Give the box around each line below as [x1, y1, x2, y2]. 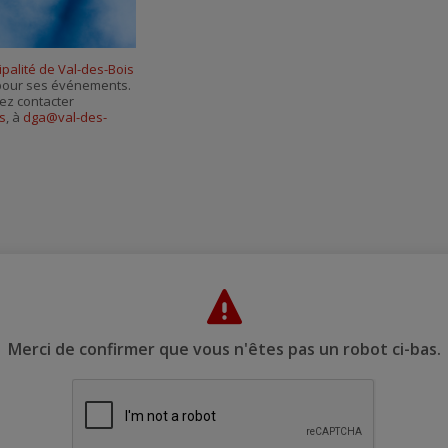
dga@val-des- [23, 108, 107, 127]
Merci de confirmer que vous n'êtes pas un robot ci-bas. [7, 338, 441, 360]
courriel [317, 21, 353, 36]
